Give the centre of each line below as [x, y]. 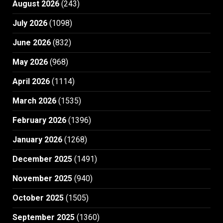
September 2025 [44, 217]
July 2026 [30, 23]
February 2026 [39, 120]
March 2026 [34, 101]
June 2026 [32, 42]
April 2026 [31, 81]
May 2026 [30, 62]
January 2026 [37, 139]
